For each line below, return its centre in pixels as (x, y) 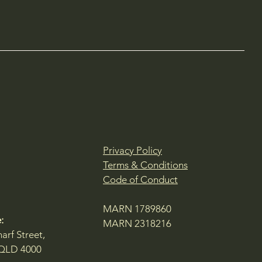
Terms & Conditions (145, 165)
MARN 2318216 (137, 223)
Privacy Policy (132, 150)
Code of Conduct (140, 180)
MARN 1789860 (137, 209)
